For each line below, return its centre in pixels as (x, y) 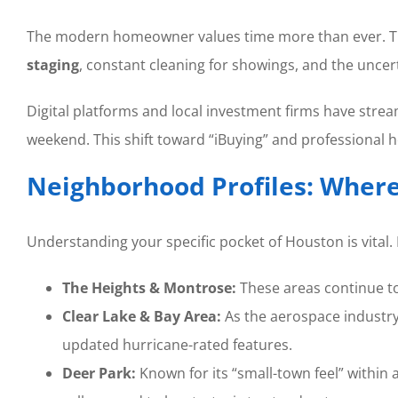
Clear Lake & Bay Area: (141, 317)
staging (52, 64)
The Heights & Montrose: (149, 288)
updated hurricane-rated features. (177, 345)
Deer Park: (99, 374)
